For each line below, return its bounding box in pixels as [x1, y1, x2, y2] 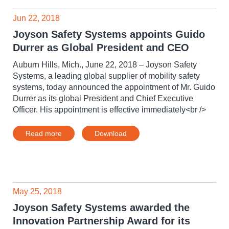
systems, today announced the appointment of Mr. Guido [13, 83, 215, 91]
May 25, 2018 [13, 187, 62, 196]
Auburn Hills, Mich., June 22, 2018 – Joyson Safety [13, 60, 197, 69]
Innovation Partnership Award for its [13, 215, 190, 226]
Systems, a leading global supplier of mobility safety [13, 72, 200, 80]
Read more [26, 129, 62, 138]
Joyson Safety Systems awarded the [13, 202, 190, 213]
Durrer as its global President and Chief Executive [13, 94, 193, 103]
